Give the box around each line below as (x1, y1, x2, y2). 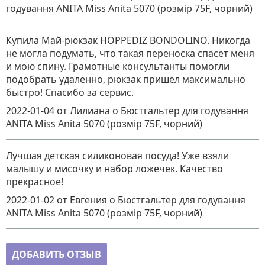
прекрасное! (6, 175, 63, 188)
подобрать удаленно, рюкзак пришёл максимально (6, 73, 245, 86)
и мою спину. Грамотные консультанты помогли (6, 60, 230, 73)
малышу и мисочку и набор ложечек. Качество (6, 162, 223, 175)
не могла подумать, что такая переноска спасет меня (6, 47, 254, 60)
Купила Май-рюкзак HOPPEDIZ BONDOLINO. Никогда (6, 34, 250, 47)
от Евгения (57, 193, 109, 206)
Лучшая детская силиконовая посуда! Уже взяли (6, 149, 229, 162)
